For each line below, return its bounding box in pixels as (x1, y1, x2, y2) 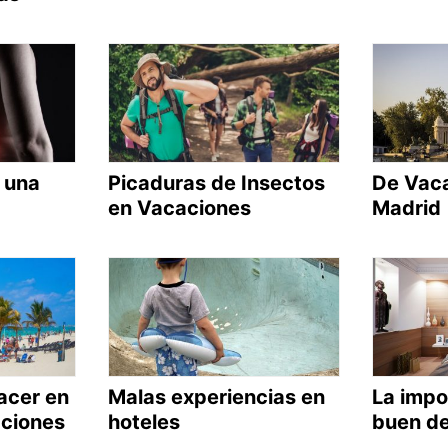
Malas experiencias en (107, 384, 325, 409)
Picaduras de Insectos (107, 170, 325, 195)
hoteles (107, 409, 180, 434)
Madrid (371, 195, 441, 220)
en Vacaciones (107, 195, 251, 220)
